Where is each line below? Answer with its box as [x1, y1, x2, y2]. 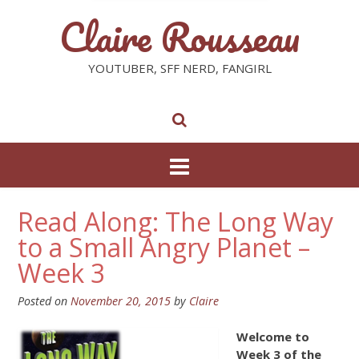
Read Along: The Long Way [18, 204, 333, 239]
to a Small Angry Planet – [18, 230, 310, 264]
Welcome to [236, 328, 309, 345]
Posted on [18, 293, 71, 309]
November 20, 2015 [71, 293, 171, 309]
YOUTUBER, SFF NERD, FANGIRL [87, 60, 272, 76]
